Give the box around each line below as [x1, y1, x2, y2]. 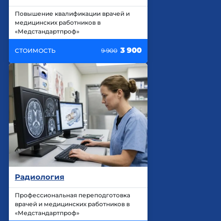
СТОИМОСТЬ [15, 46, 56, 54]
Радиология [15, 172, 64, 182]
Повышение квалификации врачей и [15, 9, 130, 17]
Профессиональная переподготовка [15, 191, 130, 199]
